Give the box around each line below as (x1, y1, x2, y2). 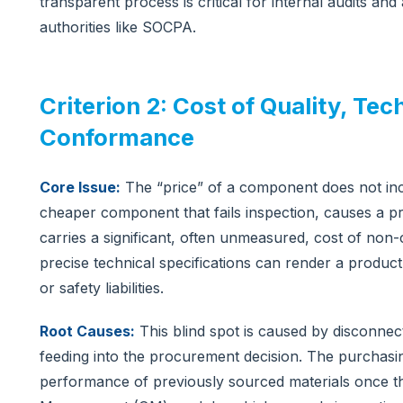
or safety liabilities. (40, 278, 164, 297)
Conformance (40, 122, 194, 151)
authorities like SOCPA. (40, 17, 196, 36)
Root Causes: (40, 321, 135, 340)
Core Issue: (40, 177, 121, 196)
